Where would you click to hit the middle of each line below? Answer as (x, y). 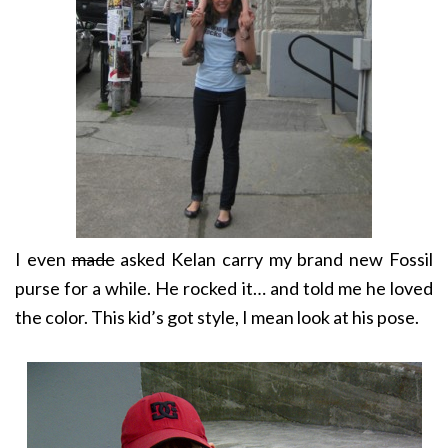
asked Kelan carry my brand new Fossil (274, 259)
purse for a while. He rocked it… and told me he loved (224, 288)
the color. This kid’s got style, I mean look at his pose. (217, 317)
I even (43, 259)
